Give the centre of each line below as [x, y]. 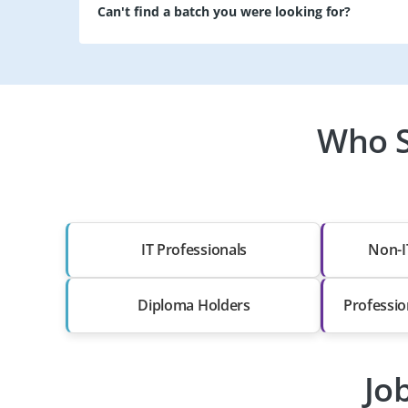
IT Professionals [194, 249]
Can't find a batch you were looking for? [224, 12]
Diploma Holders [194, 305]
